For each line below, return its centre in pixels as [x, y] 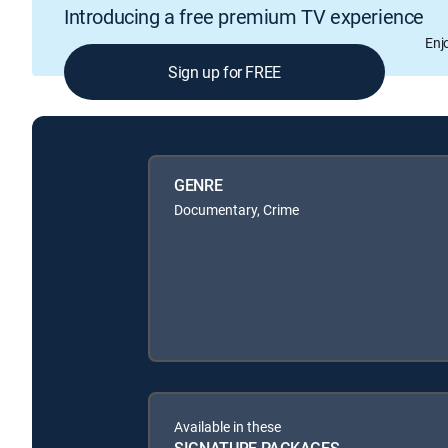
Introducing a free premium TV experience [244, 17]
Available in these [227, 426]
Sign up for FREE [224, 72]
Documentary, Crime [236, 209]
